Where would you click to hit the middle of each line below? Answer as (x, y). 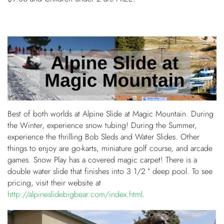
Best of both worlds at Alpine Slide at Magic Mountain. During (110, 114)
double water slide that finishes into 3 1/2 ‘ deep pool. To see (110, 171)
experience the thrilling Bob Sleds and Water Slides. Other (103, 137)
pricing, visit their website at (54, 183)
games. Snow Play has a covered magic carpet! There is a (102, 160)
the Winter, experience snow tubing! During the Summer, (102, 125)
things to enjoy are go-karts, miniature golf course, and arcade (110, 148)
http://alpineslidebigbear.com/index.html (75, 194)
